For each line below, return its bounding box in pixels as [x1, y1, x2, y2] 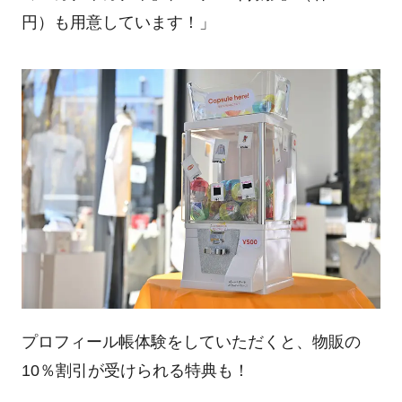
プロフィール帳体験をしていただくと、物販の [21, 333, 361, 352]
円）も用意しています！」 [21, 13, 215, 32]
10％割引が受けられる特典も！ [21, 362, 249, 380]
